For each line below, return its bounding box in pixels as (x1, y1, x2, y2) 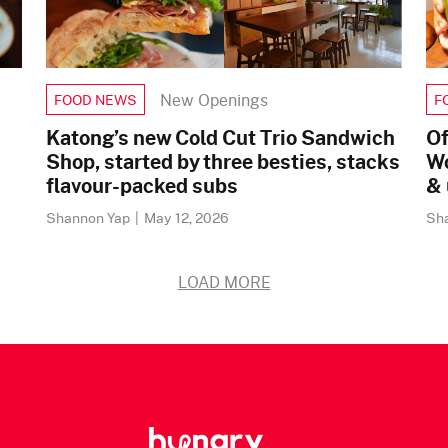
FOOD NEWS (54, 89, 137, 110)
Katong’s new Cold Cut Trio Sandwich (46, 122, 395, 152)
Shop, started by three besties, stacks (46, 146, 400, 176)
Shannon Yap (46, 207, 133, 228)
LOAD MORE (177, 270, 271, 293)
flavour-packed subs (46, 170, 238, 200)
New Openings (160, 88, 268, 111)
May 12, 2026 (144, 207, 229, 228)
